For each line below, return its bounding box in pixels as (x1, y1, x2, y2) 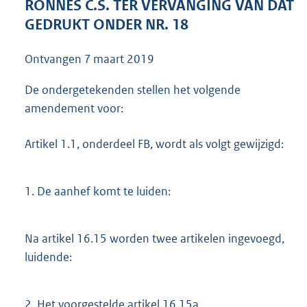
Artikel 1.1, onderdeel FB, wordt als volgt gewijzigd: (25, 136, 284, 151)
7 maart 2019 (84, 51, 154, 67)
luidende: (25, 249, 72, 265)
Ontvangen (25, 51, 84, 67)
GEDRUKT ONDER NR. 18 (25, 15, 188, 34)
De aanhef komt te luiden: (34, 183, 171, 199)
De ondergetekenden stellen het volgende (25, 82, 241, 98)
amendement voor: (25, 101, 123, 116)
